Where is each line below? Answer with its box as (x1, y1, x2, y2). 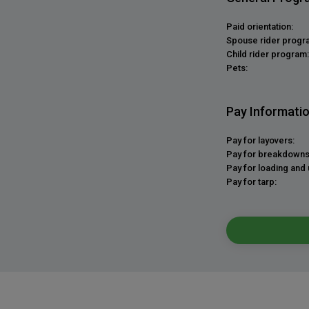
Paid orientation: (226, 21, 293, 32)
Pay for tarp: (226, 177, 277, 188)
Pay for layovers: (226, 135, 295, 146)
